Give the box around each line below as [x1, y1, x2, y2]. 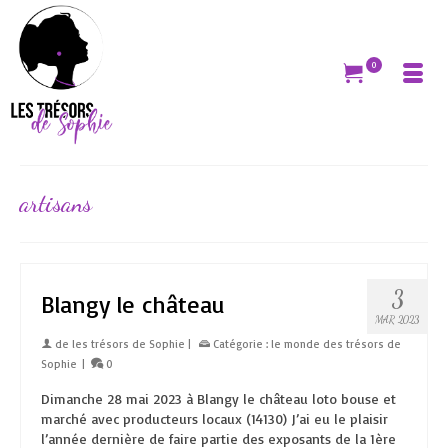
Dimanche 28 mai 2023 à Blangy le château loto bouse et [41, 390, 396, 407]
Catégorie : [210, 337, 271, 351]
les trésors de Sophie [72, 337, 185, 351]
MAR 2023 [375, 314, 419, 326]
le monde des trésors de [271, 337, 401, 351]
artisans [20, 189, 92, 218]
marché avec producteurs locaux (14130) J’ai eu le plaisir [41, 410, 388, 427]
